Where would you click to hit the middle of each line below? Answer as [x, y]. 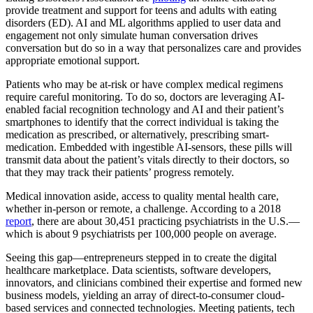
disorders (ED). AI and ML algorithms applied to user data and [143, 23]
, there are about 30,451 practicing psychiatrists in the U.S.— [166, 221]
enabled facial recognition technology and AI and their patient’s [145, 110]
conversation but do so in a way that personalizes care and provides [153, 48]
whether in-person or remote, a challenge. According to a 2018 [143, 209]
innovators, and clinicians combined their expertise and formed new [154, 283]
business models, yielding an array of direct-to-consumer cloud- [145, 296]
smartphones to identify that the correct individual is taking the [142, 122]
